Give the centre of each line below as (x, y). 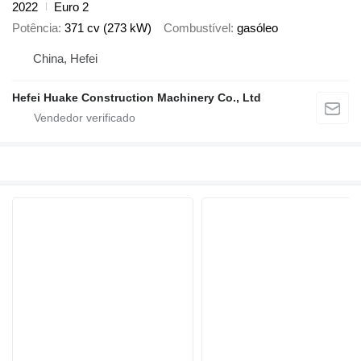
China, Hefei (65, 58)
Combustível (197, 28)
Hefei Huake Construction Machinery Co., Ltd (137, 97)
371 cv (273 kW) (108, 28)
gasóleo (257, 28)
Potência (35, 28)
